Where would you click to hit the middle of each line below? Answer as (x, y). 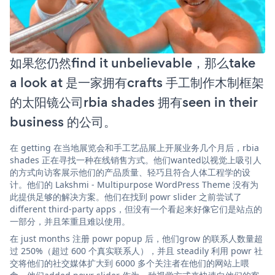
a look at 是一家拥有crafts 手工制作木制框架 (137, 83)
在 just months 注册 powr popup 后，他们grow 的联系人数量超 (136, 239)
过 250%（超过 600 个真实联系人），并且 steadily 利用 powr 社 (136, 251)
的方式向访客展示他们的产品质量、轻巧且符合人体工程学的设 (130, 172)
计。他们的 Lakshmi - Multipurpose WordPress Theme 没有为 (134, 185)
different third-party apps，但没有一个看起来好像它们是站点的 (136, 209)
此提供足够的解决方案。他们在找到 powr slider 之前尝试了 (126, 197)
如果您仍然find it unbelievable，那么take (133, 63)
